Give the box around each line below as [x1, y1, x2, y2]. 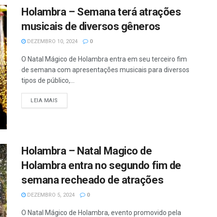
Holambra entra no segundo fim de [21, 159, 181, 172]
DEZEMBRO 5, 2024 [26, 192, 75, 199]
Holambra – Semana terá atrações [21, 6, 181, 18]
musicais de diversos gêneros [21, 20, 160, 32]
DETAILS [57, 97, 81, 103]
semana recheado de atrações [21, 174, 164, 186]
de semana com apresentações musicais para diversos [21, 66, 189, 74]
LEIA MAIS [31, 97, 58, 104]
